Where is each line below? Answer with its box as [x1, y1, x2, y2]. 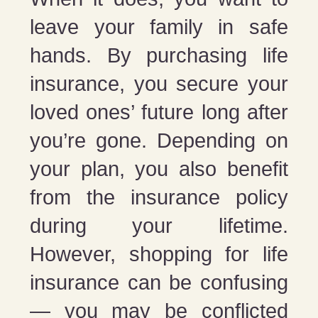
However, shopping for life [30, 242, 288, 265]
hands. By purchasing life [30, 43, 288, 67]
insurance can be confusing [30, 270, 288, 294]
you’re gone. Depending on [30, 128, 288, 152]
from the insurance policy [30, 185, 288, 209]
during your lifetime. [30, 214, 288, 237]
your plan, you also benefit [30, 157, 288, 180]
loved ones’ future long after [30, 100, 288, 124]
